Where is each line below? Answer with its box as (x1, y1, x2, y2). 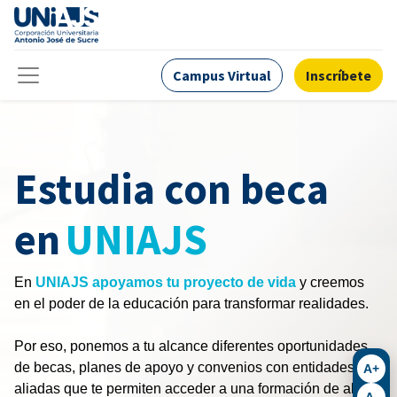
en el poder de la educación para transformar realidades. (14, 296, 369, 311)
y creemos (296, 275, 364, 290)
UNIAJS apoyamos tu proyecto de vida (35, 275, 296, 290)
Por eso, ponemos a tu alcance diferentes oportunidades (14, 339, 368, 354)
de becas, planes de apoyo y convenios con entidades (14, 360, 354, 375)
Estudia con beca (14, 162, 346, 215)
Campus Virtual (173, 66, 271, 84)
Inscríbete (306, 66, 371, 84)
